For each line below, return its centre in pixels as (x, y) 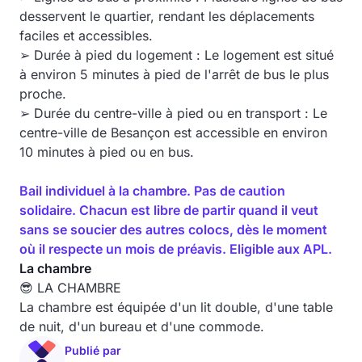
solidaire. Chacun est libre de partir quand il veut (169, 210)
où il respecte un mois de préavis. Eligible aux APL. (176, 249)
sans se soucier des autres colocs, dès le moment (173, 229)
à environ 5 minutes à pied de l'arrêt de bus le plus (174, 74)
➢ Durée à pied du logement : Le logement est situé (177, 55)
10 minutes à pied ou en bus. (107, 152)
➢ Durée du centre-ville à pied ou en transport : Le (173, 113)
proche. (43, 94)
